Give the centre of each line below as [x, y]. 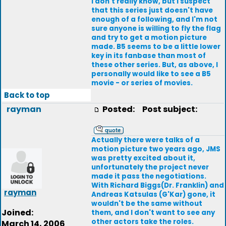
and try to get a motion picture [149, 38]
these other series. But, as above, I [155, 65]
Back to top [27, 95]
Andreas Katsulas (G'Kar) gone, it [153, 194]
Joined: [17, 213]
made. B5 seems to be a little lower [156, 47]
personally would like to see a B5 [151, 74]
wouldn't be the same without [147, 204]
